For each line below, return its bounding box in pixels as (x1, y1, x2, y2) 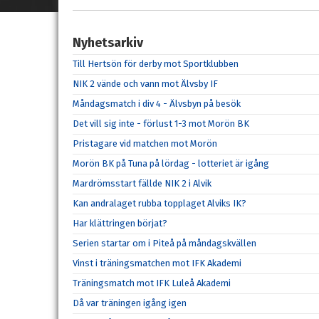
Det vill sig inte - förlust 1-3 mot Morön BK (73, 117, 249, 129)
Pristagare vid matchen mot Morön (73, 137, 217, 149)
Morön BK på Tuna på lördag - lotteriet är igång (73, 157, 269, 169)
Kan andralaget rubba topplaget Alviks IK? (73, 197, 246, 209)
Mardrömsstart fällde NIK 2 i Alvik (73, 177, 211, 189)
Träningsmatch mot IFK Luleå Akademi (73, 277, 231, 288)
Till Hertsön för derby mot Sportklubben (73, 58, 239, 69)
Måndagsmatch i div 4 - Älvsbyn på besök (73, 98, 241, 109)
